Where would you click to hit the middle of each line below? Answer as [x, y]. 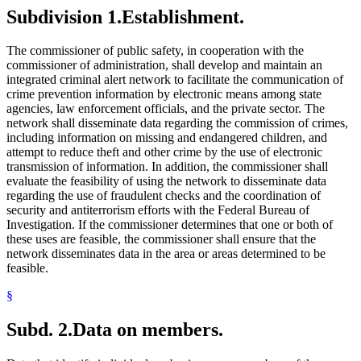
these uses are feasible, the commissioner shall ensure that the [161, 239]
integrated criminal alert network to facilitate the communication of [175, 80]
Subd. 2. [39, 330]
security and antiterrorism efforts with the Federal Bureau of [158, 210]
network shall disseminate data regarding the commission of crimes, [177, 123]
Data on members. [148, 330]
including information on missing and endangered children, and [167, 138]
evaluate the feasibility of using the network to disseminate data [166, 181]
